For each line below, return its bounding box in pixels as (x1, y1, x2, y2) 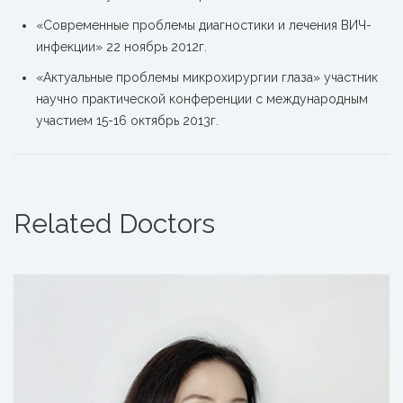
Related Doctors (13, 208, 215, 239)
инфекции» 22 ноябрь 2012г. (36, 40, 207, 54)
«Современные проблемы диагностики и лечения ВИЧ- (36, 18, 372, 32)
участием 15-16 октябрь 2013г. (36, 113, 219, 128)
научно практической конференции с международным (36, 92, 368, 106)
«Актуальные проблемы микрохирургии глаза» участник (36, 70, 378, 85)
